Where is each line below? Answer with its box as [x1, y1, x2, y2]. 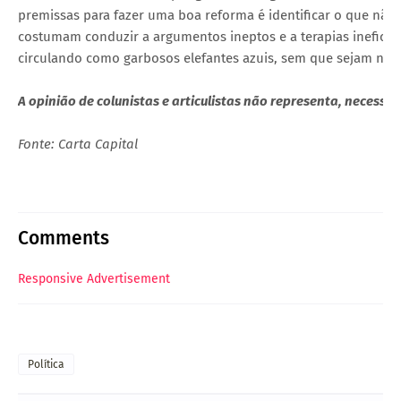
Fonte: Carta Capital [18, 135, 138, 152]
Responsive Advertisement [18, 270, 170, 286]
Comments [18, 226, 109, 250]
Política [28, 357, 64, 371]
